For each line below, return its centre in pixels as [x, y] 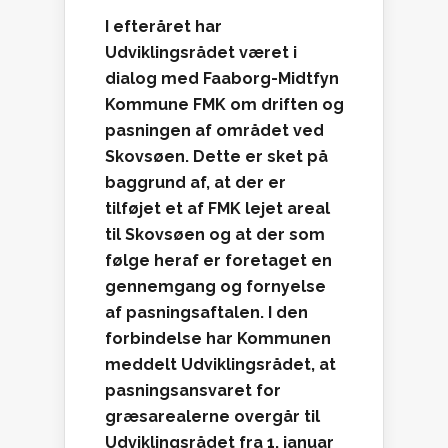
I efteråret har [163, 27]
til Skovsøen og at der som [215, 235]
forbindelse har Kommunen [218, 339]
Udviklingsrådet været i [201, 53]
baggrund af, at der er [195, 183]
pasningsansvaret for [193, 391]
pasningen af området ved [214, 131]
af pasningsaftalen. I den [206, 313]
